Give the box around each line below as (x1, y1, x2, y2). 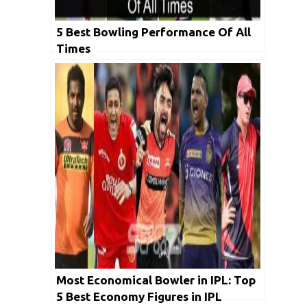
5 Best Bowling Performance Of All (56, 25, 251, 38)
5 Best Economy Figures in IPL (56, 289, 222, 303)
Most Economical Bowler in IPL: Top (56, 273, 256, 286)
